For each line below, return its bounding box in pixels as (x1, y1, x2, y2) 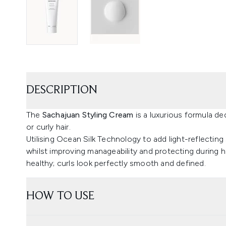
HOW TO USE (26, 190, 94, 202)
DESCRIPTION (26, 84, 97, 96)
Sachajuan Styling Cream (40, 109, 134, 120)
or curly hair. (26, 122, 71, 132)
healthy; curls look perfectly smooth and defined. (26, 158, 206, 168)
